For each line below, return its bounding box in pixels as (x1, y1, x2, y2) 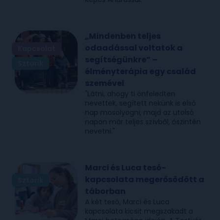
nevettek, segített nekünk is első (85, 98, 196, 108)
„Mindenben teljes (85, 30, 161, 42)
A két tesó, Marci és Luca (85, 196, 170, 207)
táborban (85, 185, 126, 197)
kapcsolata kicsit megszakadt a (85, 206, 193, 216)
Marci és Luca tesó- (85, 162, 166, 173)
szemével (85, 77, 125, 89)
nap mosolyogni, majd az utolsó (85, 107, 194, 117)
